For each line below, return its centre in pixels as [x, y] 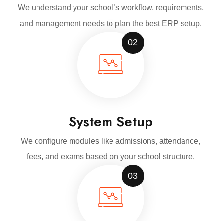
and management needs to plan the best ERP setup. [110, 24]
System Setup [110, 122]
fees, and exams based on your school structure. [110, 157]
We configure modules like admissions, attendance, [110, 141]
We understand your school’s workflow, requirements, [110, 8]
